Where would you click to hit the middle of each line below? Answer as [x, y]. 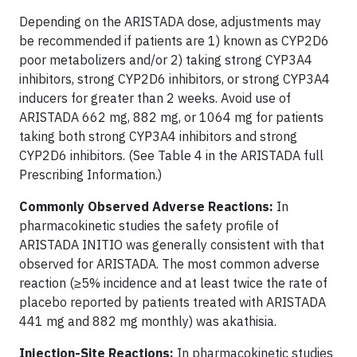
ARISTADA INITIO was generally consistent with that [172, 244]
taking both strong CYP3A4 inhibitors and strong [158, 136]
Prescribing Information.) [90, 174]
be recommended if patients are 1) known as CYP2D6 [174, 40]
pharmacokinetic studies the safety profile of [149, 225]
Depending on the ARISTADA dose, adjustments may [170, 21]
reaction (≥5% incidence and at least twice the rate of [173, 282]
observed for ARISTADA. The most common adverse [169, 263]
